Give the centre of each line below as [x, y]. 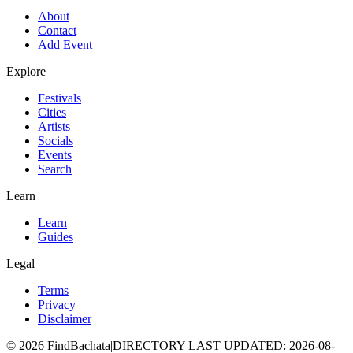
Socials [56, 141]
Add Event [65, 45]
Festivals [59, 98]
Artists [54, 127]
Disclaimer [65, 319]
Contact [57, 31]
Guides [56, 237]
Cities [52, 113]
